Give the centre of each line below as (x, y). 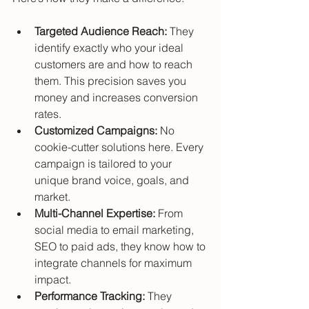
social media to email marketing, (116, 230)
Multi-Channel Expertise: (95, 213)
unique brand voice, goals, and (113, 180)
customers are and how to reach (115, 64)
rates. (48, 114)
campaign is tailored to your (104, 164)
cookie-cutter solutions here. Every (120, 147)
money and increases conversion (118, 98)
